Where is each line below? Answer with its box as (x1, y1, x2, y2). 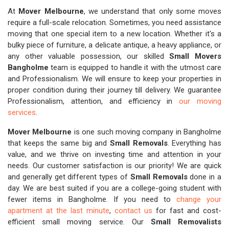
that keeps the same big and (8, 139, 110, 148)
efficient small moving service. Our (8, 217, 151, 226)
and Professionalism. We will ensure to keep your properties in (8, 74, 221, 83)
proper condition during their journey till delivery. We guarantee (8, 85, 221, 95)
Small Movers (169, 52, 222, 61)
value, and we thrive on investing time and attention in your (8, 150, 221, 159)
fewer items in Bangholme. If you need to (8, 195, 177, 204)
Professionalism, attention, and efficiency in (8, 97, 179, 106)
